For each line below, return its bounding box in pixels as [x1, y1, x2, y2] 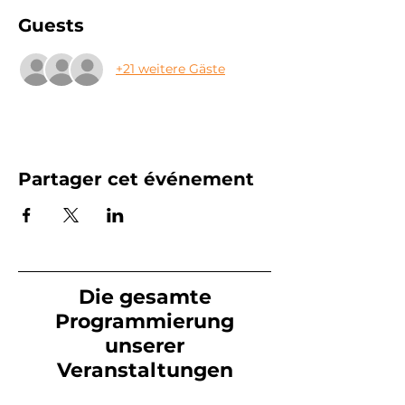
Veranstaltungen [56, 357, 233, 382]
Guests [18, 14, 84, 36]
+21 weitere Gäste [116, 61, 225, 78]
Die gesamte [78, 284, 212, 309]
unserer [105, 333, 184, 358]
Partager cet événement [18, 167, 254, 190]
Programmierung [55, 308, 234, 334]
